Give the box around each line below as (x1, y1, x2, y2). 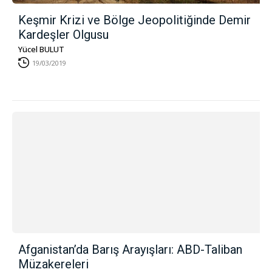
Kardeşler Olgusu (18, 27, 109, 42)
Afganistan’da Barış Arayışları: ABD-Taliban (18, 242, 242, 257)
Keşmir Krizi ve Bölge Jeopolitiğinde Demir (18, 13, 251, 27)
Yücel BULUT (18, 44, 64, 55)
